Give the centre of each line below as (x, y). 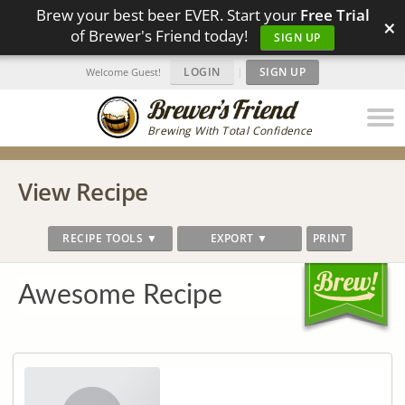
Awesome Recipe (120, 296)
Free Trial (334, 15)
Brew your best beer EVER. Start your (168, 15)
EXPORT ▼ (239, 238)
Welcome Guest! (123, 72)
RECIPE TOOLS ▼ (110, 238)
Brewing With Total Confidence (230, 131)
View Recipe (83, 192)
